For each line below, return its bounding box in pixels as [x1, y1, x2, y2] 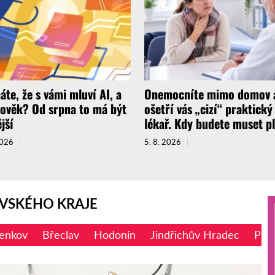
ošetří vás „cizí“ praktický [144, 99, 273, 118]
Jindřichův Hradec [150, 228, 239, 242]
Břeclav [42, 228, 79, 242]
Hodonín [94, 228, 136, 242]
